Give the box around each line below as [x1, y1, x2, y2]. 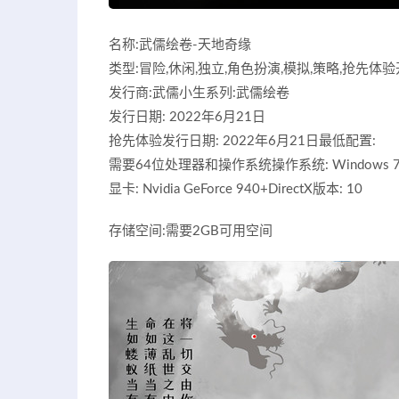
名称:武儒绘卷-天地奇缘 [109, 37, 251, 52]
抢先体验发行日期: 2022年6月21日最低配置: [109, 134, 376, 148]
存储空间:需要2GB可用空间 [109, 224, 273, 238]
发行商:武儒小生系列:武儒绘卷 [109, 85, 289, 100]
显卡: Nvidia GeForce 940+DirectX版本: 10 [109, 182, 362, 196]
